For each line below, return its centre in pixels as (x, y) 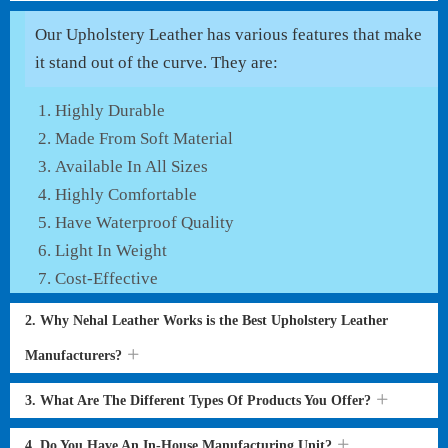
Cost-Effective (106, 278)
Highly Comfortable (126, 194)
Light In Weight (111, 250)
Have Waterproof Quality (144, 222)
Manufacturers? (75, 355)
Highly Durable (110, 110)
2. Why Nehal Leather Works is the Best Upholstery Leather (206, 320)
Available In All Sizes (131, 166)
